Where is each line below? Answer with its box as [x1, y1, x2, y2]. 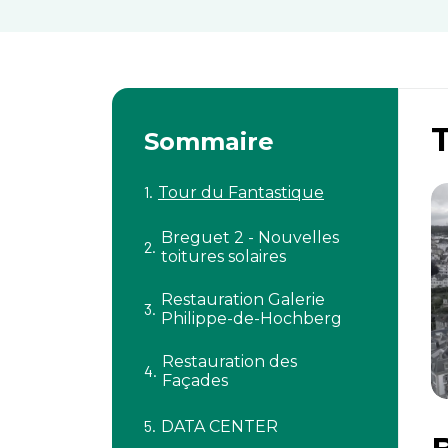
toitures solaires [161, 247, 286, 266]
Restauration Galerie [161, 290, 325, 309]
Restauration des [162, 352, 297, 371]
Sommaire [144, 127, 274, 156]
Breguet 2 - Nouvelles [161, 228, 339, 247]
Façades [162, 371, 228, 390]
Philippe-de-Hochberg [161, 309, 342, 328]
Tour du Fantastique [158, 182, 324, 202]
